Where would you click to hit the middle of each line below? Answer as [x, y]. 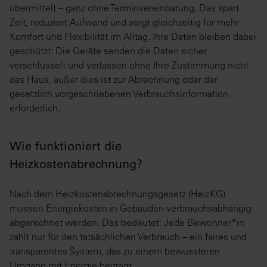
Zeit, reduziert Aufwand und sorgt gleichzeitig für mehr [124, 22]
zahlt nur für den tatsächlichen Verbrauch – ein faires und [128, 237]
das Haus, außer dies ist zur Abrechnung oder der [114, 80]
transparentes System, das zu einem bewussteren [115, 251]
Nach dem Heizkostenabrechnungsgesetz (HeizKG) [117, 194]
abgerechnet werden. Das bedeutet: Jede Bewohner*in [127, 223]
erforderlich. [36, 108]
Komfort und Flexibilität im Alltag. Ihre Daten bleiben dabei [133, 37]
